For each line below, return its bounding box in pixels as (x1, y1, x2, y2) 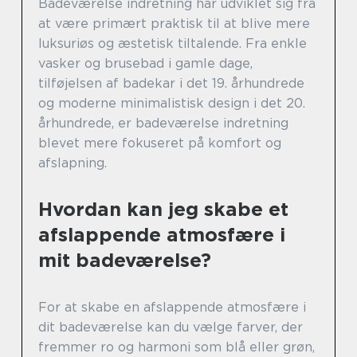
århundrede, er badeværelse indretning (38, 116, 288, 131)
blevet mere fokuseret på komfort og (38, 135, 281, 151)
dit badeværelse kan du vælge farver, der (38, 320, 303, 335)
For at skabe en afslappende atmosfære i (38, 300, 306, 316)
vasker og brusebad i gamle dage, (38, 56, 253, 72)
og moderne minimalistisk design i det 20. (38, 96, 305, 112)
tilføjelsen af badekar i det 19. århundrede (38, 76, 304, 92)
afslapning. (38, 155, 107, 171)
